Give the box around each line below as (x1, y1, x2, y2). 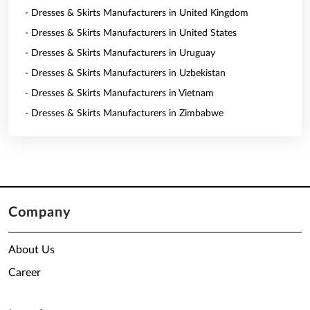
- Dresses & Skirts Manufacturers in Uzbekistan (25, 69, 226, 78)
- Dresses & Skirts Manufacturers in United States (25, 28, 237, 38)
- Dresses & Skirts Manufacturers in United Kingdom (25, 8, 248, 18)
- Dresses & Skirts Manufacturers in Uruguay (25, 48, 215, 58)
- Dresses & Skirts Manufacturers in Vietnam (25, 89, 214, 98)
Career (8, 267, 41, 278)
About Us (8, 244, 55, 255)
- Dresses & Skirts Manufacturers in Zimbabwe (25, 109, 224, 118)
